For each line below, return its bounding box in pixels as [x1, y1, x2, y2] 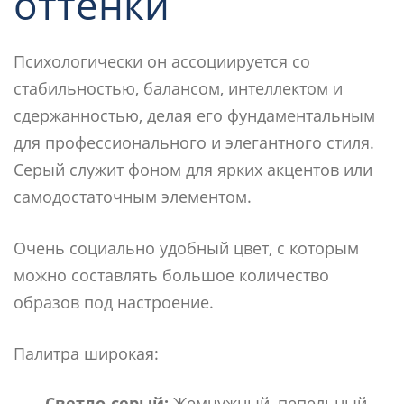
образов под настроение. [14, 290, 214, 313]
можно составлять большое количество [14, 263, 329, 286]
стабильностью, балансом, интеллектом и [14, 77, 343, 99]
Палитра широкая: [14, 342, 159, 364]
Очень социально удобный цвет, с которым [14, 236, 359, 259]
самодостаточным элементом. [14, 185, 252, 207]
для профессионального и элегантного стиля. [14, 131, 374, 153]
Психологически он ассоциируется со [14, 50, 310, 72]
